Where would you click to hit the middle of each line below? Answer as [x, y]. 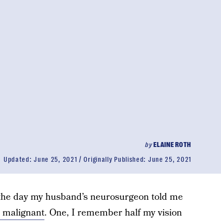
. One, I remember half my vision [113, 213]
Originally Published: [116, 159]
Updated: [18, 159]
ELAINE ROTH [172, 145]
